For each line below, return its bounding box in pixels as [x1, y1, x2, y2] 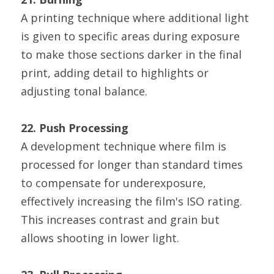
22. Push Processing [21, 120, 128, 135]
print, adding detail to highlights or [21, 65, 209, 80]
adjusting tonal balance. [21, 84, 147, 98]
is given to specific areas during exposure [21, 29, 240, 43]
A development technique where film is [21, 139, 226, 154]
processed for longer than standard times [21, 157, 243, 172]
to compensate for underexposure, [21, 176, 206, 190]
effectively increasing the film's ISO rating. [21, 194, 242, 209]
